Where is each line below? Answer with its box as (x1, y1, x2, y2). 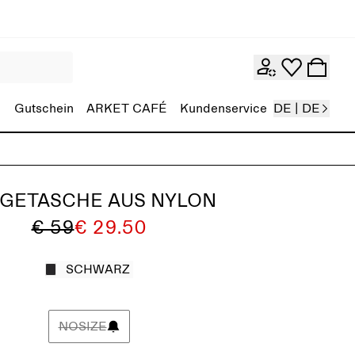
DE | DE (273, 102, 320, 115)
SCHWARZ (65, 263, 130, 276)
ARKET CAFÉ (86, 102, 167, 115)
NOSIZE (58, 320, 107, 333)
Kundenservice (180, 102, 267, 115)
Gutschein (14, 102, 74, 115)
